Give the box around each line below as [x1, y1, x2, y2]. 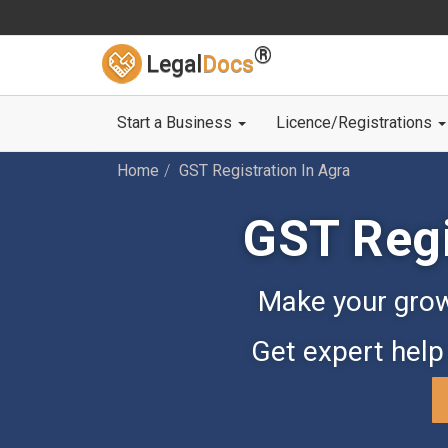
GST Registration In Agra [179, 161, 350, 180]
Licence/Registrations [276, 113, 436, 132]
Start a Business [117, 113, 236, 132]
